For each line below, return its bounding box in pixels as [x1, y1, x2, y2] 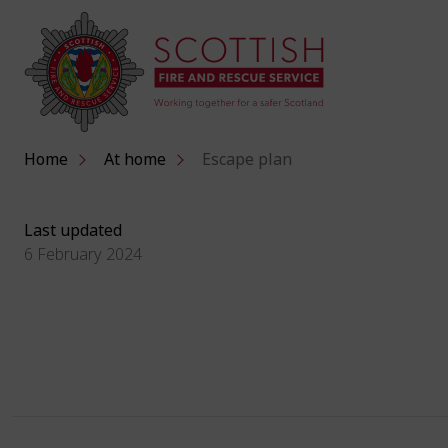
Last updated [24, 219, 122, 242]
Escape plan [201, 148, 292, 171]
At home [103, 148, 166, 171]
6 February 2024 [24, 243, 142, 266]
